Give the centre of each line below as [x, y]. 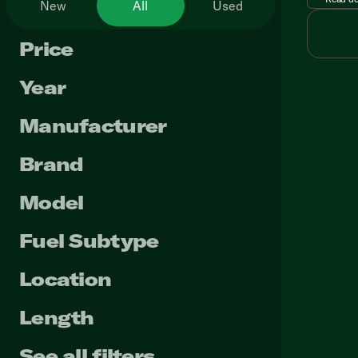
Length [57, 317]
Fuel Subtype [89, 241]
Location [66, 279]
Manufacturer [93, 125]
